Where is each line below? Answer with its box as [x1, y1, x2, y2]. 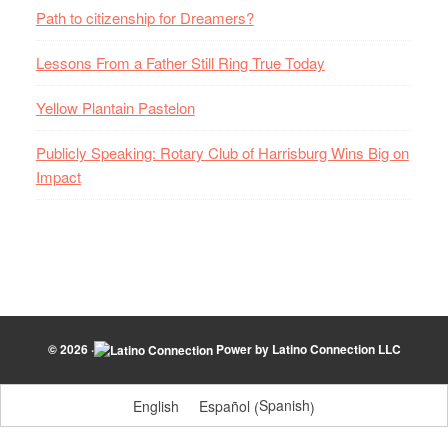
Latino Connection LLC [271, 339, 401, 358]
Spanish [259, 394, 310, 415]
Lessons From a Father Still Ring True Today [35, 51, 325, 73]
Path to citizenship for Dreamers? [35, 6, 254, 28]
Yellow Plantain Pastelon [35, 96, 195, 118]
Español [199, 396, 250, 417]
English [133, 396, 179, 417]
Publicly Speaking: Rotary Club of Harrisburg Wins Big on [35, 141, 409, 163]
